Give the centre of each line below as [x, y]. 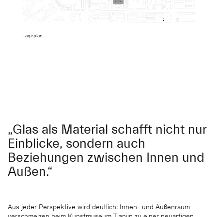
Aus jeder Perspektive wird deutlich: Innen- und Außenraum [99, 208]
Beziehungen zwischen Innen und [106, 158]
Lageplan [32, 36]
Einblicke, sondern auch [77, 144]
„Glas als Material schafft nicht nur [107, 130]
